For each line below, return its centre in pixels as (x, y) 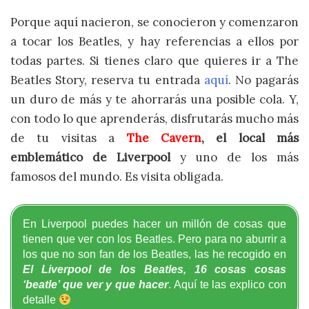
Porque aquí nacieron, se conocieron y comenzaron (154, 22)
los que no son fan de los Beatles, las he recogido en (154, 254)
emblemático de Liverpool (90, 158)
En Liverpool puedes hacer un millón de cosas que (154, 223)
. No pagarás (263, 80)
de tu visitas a (69, 138)
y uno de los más (235, 158)
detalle (41, 299)
